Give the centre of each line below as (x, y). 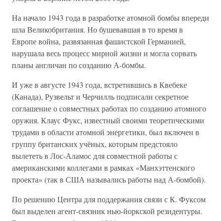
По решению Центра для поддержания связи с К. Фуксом (109, 199)
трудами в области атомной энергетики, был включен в (106, 132)
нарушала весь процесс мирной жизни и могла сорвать (104, 53)
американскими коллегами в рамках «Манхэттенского (103, 167)
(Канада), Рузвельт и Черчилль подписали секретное (100, 96)
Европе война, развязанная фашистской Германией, (99, 41)
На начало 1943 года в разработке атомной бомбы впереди (110, 18)
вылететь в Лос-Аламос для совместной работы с (95, 156)
